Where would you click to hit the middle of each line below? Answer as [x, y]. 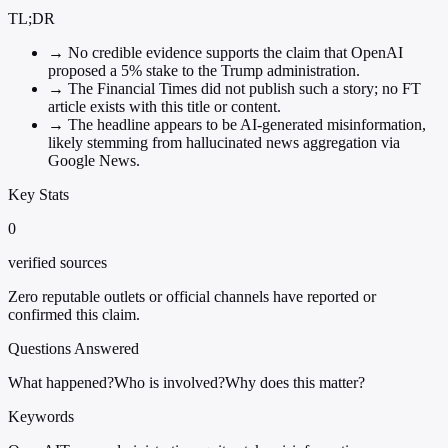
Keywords [41, 416]
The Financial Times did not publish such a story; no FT [242, 88]
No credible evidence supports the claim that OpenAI [233, 52]
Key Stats [38, 194]
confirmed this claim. [74, 314]
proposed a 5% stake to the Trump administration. [204, 70]
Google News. [94, 160]
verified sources [57, 262]
